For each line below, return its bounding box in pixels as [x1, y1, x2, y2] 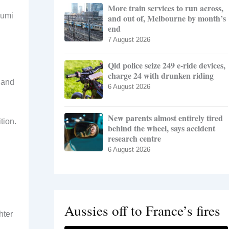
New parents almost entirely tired [108, 112, 223, 124]
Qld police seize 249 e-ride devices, [108, 59, 225, 72]
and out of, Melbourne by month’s [108, 12, 226, 25]
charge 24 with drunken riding [108, 70, 214, 82]
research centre [108, 132, 161, 145]
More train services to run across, [108, 2, 223, 14]
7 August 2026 [108, 36, 150, 44]
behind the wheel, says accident [108, 122, 215, 134]
